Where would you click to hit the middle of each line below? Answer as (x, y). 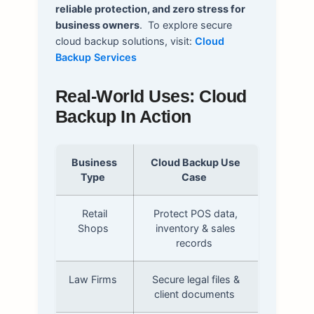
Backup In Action (123, 116)
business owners (97, 25)
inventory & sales (196, 228)
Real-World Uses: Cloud (151, 96)
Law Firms (93, 279)
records (194, 243)
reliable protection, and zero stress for (150, 8)
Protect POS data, (196, 213)
